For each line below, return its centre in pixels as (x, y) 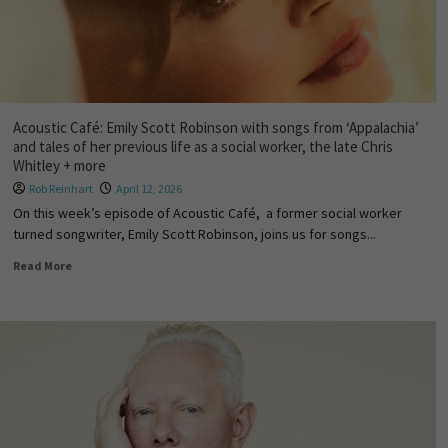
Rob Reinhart (60, 188)
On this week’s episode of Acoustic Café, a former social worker (207, 213)
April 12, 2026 (148, 188)
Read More (42, 265)
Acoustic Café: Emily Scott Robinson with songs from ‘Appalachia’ (215, 127)
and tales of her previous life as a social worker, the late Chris (202, 146)
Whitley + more (59, 165)
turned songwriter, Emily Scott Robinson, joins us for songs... (194, 234)
